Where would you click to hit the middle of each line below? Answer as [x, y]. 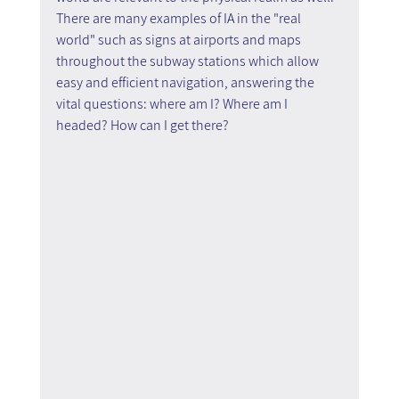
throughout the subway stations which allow [188, 61]
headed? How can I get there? [142, 126]
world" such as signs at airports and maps [179, 40]
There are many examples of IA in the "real [179, 19]
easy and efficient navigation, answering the [186, 83]
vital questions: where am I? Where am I [173, 104]
